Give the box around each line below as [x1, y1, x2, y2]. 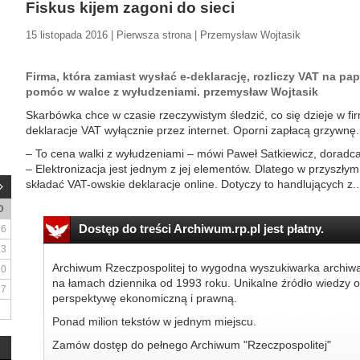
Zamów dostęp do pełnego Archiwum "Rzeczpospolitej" [51, 338, 331, 351]
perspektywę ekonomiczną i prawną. [51, 292, 237, 305]
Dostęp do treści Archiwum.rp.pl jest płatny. [78, 222, 324, 235]
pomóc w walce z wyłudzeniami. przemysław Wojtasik [26, 85, 318, 98]
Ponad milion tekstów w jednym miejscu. [51, 315, 256, 328]
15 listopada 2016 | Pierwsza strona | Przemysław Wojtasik [26, 29, 301, 41]
